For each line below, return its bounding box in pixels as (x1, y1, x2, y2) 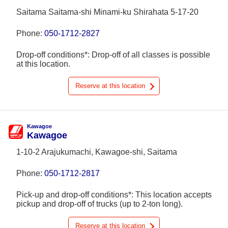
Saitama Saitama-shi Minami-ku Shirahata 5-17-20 (16, 8, 198, 16)
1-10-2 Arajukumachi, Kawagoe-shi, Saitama (16, 148, 177, 156)
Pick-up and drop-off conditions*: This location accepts (16, 190, 212, 199)
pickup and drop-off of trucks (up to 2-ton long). (16, 199, 183, 208)
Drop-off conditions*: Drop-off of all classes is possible (16, 50, 210, 59)
